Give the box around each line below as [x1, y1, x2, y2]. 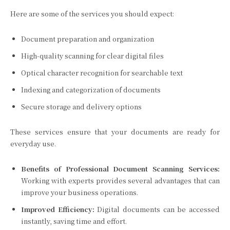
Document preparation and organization [21, 34, 154, 44]
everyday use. [10, 139, 56, 148]
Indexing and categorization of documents [21, 85, 161, 94]
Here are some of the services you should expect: [10, 9, 174, 18]
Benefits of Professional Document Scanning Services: [21, 164, 220, 174]
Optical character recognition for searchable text [21, 68, 183, 78]
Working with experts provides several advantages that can [21, 176, 220, 185]
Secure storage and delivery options [21, 102, 142, 111]
